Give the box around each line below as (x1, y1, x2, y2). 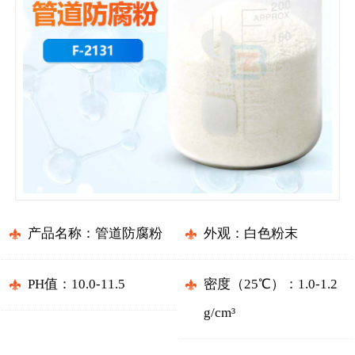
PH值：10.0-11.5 (27, 277, 125, 292)
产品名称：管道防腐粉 (27, 226, 162, 242)
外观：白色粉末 (203, 226, 298, 242)
